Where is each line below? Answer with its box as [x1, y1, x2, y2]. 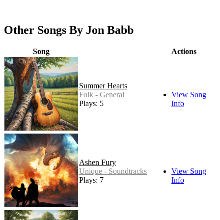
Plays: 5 [79, 99, 104, 108]
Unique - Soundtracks [79, 167, 147, 176]
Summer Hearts [79, 82, 127, 90]
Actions [171, 47, 196, 56]
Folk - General [79, 90, 124, 99]
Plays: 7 [79, 176, 104, 185]
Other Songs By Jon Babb [4, 24, 134, 37]
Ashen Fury [79, 158, 116, 167]
